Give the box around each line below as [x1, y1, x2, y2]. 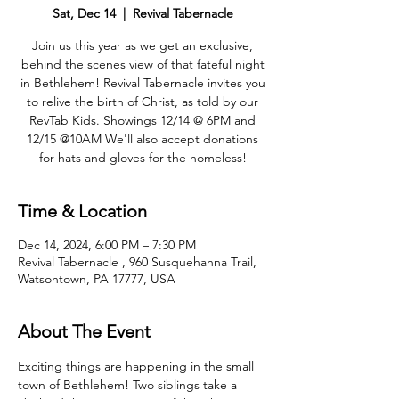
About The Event [18, 321, 151, 342]
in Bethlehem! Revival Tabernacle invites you [20, 75, 265, 91]
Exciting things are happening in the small [18, 358, 257, 374]
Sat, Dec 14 [52, 5, 116, 21]
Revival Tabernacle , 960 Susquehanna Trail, [18, 254, 256, 270]
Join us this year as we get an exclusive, [32, 37, 253, 53]
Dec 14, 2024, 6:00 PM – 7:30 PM [18, 237, 196, 253]
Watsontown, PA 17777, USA [18, 271, 175, 287]
